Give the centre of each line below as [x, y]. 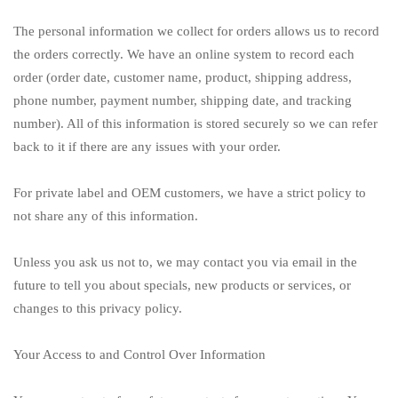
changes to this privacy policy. [98, 309]
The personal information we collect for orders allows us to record [196, 32]
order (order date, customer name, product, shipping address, [183, 78]
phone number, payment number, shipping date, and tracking [183, 101]
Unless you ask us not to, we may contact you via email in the [185, 263]
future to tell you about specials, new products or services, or [182, 286]
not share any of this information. [106, 216]
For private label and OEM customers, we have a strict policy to [190, 193]
